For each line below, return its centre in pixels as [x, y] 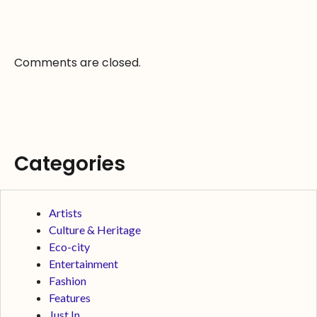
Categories [70, 164]
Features [70, 298]
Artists [65, 213]
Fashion [68, 281]
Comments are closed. [77, 63]
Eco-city [69, 247]
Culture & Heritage [95, 230]
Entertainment [83, 264]
